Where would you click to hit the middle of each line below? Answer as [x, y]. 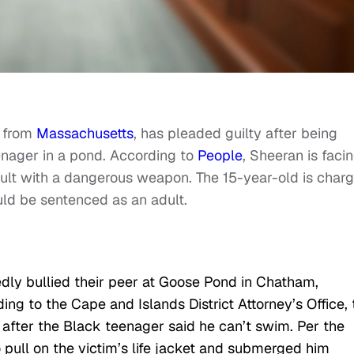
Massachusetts [85, 134]
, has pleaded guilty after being [235, 134]
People [220, 156]
